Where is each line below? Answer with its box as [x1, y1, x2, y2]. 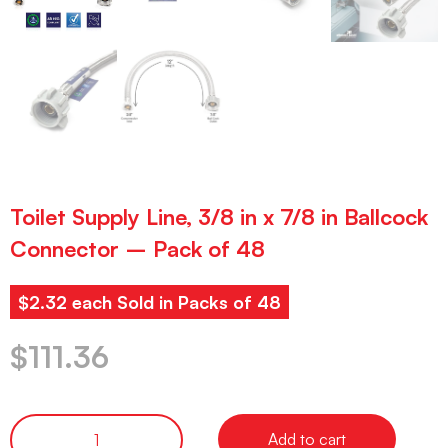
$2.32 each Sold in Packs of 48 [18, 291, 281, 314]
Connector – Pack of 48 [10, 235, 265, 263]
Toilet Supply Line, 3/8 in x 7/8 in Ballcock [10, 203, 428, 231]
